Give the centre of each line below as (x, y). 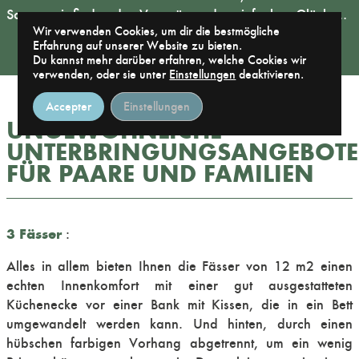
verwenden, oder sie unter (101, 74)
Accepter (69, 106)
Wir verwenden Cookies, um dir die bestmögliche (157, 30)
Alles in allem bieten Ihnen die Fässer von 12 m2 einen (179, 266)
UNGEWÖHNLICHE (114, 131)
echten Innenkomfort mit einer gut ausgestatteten (179, 285)
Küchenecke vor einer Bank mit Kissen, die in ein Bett (179, 305)
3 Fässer (34, 234)
